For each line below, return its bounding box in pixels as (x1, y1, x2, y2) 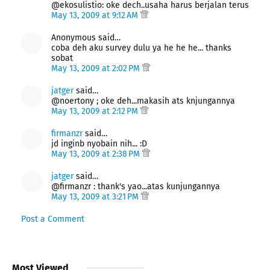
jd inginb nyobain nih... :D (51, 138, 147, 149)
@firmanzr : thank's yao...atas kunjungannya (51, 181, 220, 192)
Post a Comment (21, 213, 84, 224)
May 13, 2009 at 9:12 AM (51, 10, 140, 20)
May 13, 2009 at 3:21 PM (51, 191, 141, 202)
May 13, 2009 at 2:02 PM (51, 63, 142, 74)
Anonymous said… (51, 32, 121, 43)
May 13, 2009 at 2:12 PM (51, 105, 140, 116)
